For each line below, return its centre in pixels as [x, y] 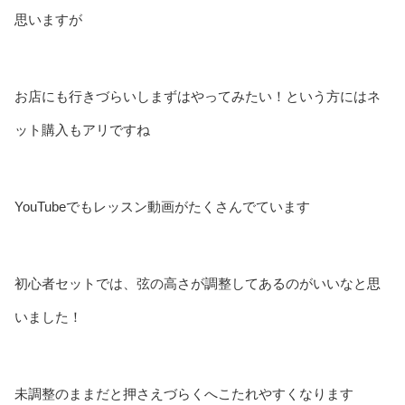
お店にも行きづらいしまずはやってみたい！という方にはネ [198, 96]
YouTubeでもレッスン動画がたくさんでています [162, 206]
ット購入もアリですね [82, 129]
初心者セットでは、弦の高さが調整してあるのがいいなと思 [198, 283]
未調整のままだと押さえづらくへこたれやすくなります [184, 393]
